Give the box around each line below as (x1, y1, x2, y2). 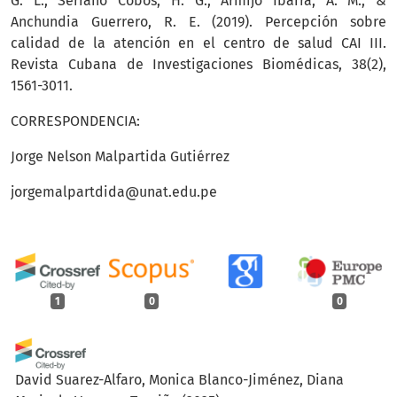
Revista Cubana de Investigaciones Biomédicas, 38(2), (11, 56, 386, 74)
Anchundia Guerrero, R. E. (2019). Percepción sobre (11, 13, 386, 31)
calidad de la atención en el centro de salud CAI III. (11, 35, 386, 52)
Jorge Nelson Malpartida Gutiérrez (11, 148, 230, 166)
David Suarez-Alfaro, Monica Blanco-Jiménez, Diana (15, 370, 344, 388)
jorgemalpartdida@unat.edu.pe (11, 183, 217, 201)
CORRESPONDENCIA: (11, 113, 140, 130)
